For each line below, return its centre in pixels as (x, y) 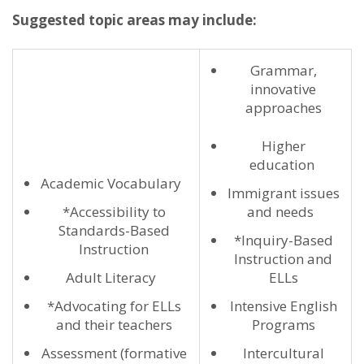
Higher (283, 146)
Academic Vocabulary (114, 183)
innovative (283, 89)
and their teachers (114, 325)
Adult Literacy (114, 277)
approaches (283, 108)
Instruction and (283, 259)
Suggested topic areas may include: (138, 20)
